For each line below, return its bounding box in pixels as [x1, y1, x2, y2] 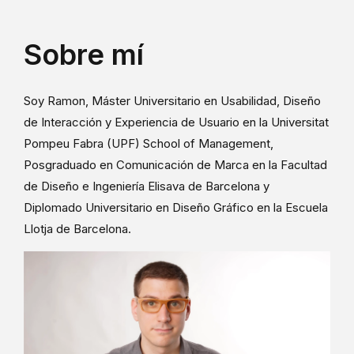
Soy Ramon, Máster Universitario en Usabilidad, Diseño [24, 93, 322, 109]
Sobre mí [24, 37, 145, 73]
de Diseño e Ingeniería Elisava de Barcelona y [24, 179, 270, 194]
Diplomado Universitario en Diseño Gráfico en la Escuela [24, 200, 329, 216]
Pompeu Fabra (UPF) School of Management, [24, 136, 274, 152]
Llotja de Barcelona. [24, 221, 132, 237]
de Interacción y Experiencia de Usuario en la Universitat [24, 115, 330, 130]
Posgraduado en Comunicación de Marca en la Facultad [24, 157, 328, 173]
